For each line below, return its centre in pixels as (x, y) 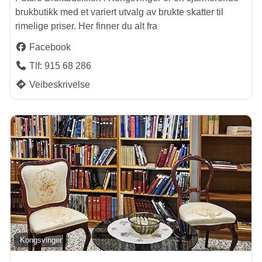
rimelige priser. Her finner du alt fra (86, 26)
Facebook (50, 47)
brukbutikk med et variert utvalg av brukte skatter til (119, 12)
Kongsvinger (41, 240)
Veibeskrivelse (60, 85)
